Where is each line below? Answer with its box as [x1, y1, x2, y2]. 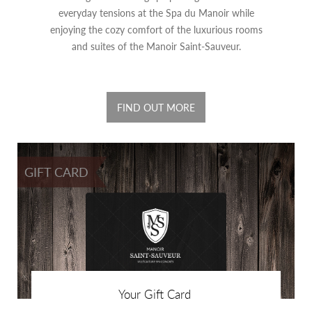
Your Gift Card [118, 286, 191, 303]
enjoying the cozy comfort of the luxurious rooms [49, 22, 263, 37]
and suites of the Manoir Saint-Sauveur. [71, 39, 241, 54]
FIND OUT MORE [117, 100, 195, 115]
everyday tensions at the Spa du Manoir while [58, 6, 254, 20]
